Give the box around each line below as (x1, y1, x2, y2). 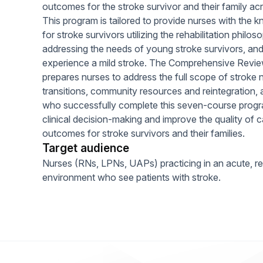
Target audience (42, 141, 129, 155)
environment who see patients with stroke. (42, 171, 221, 183)
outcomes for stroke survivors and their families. (42, 127, 245, 139)
